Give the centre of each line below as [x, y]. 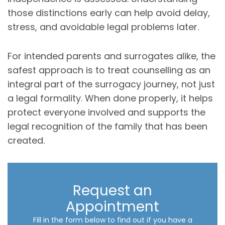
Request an [113, 190]
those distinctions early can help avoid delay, [109, 13]
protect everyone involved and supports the [106, 112]
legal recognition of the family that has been [107, 126]
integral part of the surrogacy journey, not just [111, 84]
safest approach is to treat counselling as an [109, 70]
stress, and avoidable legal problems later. [103, 27]
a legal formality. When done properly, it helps [110, 98]
